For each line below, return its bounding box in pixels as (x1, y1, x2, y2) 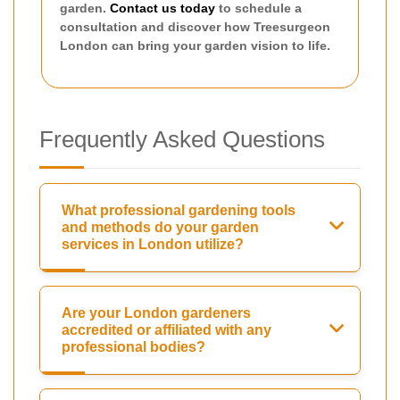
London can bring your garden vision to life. (60, 37, 330, 53)
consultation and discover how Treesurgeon (60, 19, 330, 34)
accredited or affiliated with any (62, 321, 271, 337)
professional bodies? (62, 338, 205, 354)
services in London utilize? (62, 236, 244, 252)
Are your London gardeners (62, 304, 251, 321)
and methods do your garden (62, 219, 259, 235)
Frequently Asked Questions (39, 125, 325, 153)
